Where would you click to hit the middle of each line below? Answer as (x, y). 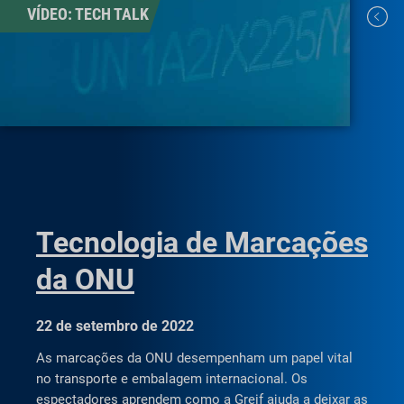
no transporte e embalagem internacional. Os (172, 378)
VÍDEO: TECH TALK (88, 14)
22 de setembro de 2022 (115, 326)
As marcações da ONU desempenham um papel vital (194, 358)
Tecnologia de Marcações (202, 242)
